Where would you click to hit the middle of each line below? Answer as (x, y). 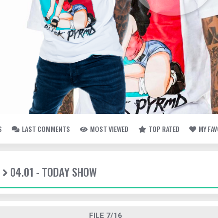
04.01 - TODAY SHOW (54, 172)
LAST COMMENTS (46, 129)
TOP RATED (164, 129)
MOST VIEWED (109, 129)
